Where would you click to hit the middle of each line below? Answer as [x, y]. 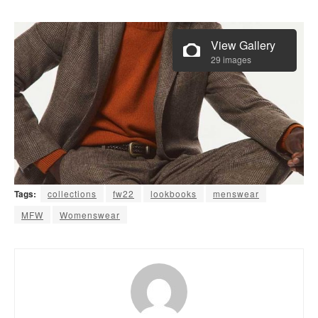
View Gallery [243, 45]
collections [72, 194]
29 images [231, 59]
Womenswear [90, 215]
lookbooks [174, 194]
